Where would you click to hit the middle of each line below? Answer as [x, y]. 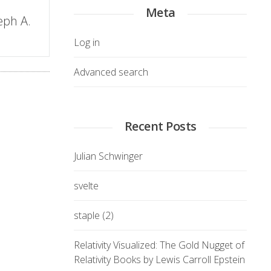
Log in [87, 42]
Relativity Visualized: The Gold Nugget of [159, 245]
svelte [86, 186]
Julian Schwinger [108, 156]
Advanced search [111, 72]
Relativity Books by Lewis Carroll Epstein [159, 260]
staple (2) [94, 215]
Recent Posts [160, 126]
